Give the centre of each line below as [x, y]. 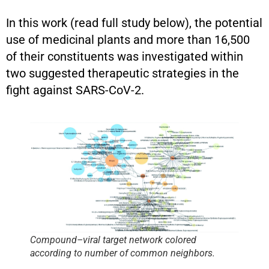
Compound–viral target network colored [113, 240]
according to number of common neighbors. [122, 253]
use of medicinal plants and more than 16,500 [128, 39]
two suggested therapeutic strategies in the [122, 73]
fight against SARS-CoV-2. [75, 90]
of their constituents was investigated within [125, 56]
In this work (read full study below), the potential [134, 23]
